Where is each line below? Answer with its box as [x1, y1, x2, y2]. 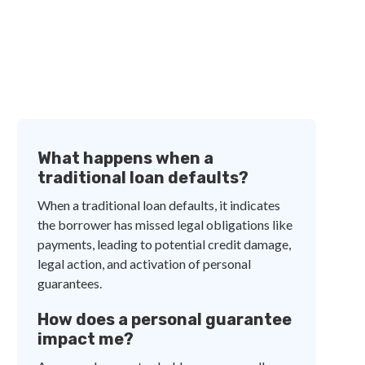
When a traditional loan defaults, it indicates [37, 197, 281, 213]
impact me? [37, 329, 134, 349]
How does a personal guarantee [37, 310, 292, 329]
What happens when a [37, 148, 214, 168]
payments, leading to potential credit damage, [37, 236, 292, 252]
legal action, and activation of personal [37, 256, 252, 271]
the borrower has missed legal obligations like [37, 217, 293, 232]
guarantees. [37, 275, 103, 291]
